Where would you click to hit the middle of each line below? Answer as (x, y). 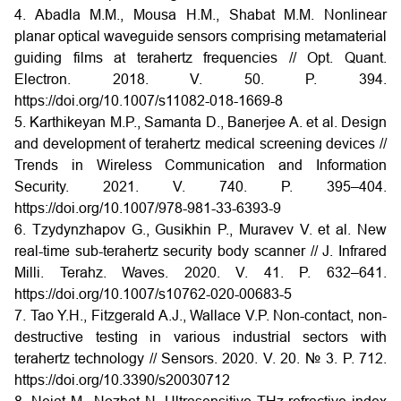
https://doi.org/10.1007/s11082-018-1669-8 (149, 100)
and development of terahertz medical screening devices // (200, 143)
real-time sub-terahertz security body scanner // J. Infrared (200, 251)
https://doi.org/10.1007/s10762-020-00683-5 (153, 294)
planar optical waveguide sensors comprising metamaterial (200, 36)
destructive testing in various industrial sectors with (200, 337)
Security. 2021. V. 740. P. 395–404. (200, 186)
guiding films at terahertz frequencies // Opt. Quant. (200, 57)
